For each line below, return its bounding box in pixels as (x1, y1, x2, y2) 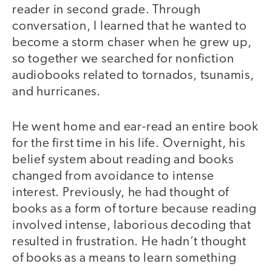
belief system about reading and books (12, 154, 234, 167)
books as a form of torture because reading (12, 203, 257, 216)
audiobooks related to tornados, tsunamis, (12, 69, 254, 82)
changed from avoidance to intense (12, 170, 214, 183)
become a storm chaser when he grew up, (12, 36, 252, 49)
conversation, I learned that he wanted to (12, 19, 247, 33)
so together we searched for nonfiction (12, 52, 234, 66)
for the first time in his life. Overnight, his (12, 137, 245, 151)
